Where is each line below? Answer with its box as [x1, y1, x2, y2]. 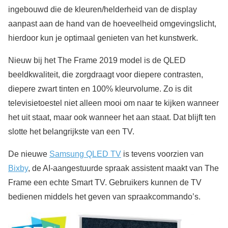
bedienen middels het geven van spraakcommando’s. [8, 192, 201, 201]
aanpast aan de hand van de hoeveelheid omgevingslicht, [8, 19, 216, 28]
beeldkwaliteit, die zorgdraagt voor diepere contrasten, [8, 70, 203, 79]
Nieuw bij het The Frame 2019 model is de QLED [8, 56, 186, 65]
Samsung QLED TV [49, 150, 121, 158]
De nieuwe [8, 150, 49, 158]
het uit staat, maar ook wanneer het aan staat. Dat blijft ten [8, 113, 216, 122]
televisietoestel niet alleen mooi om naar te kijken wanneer [8, 99, 219, 107]
